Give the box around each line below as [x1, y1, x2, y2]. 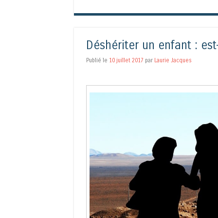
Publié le [86, 57, 109, 64]
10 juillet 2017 [109, 57, 144, 64]
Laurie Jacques [154, 57, 192, 64]
